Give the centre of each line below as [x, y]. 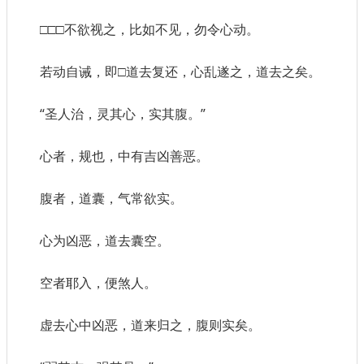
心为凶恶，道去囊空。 [105, 241]
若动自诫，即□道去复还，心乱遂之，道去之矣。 [180, 72]
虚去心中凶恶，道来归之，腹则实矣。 [150, 325]
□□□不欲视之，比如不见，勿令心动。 [149, 30]
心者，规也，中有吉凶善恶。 [124, 156]
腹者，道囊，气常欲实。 [111, 199]
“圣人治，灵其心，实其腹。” [123, 114]
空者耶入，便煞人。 [98, 283]
